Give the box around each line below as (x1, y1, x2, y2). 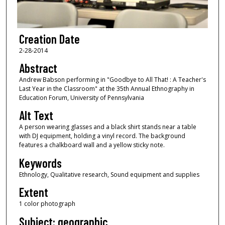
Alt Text (19, 108, 53, 123)
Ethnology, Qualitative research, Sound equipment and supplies (19, 170, 199, 179)
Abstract (19, 61, 57, 76)
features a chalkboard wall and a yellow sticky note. (19, 141, 165, 150)
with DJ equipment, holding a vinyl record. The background (19, 132, 185, 141)
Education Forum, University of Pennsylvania (19, 93, 144, 102)
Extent (19, 185, 48, 200)
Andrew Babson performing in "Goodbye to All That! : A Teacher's (19, 75, 206, 84)
